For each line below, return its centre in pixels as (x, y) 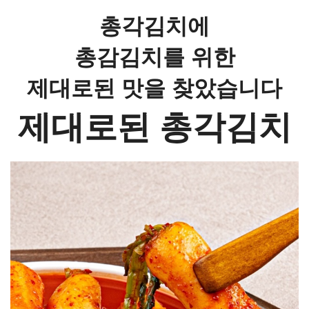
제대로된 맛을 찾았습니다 (154, 89)
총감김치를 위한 (154, 58)
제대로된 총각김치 (154, 128)
